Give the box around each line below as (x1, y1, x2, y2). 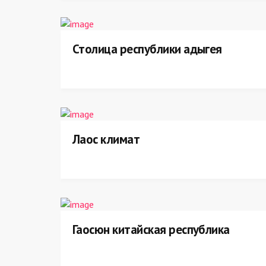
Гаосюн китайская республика (72, 221, 230, 237)
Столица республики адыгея (72, 41, 222, 57)
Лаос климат (72, 131, 140, 147)
